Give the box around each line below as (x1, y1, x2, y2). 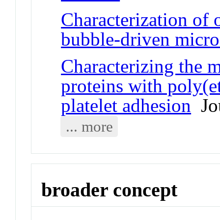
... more (65, 117, 113, 135)
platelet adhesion (61, 94, 192, 116)
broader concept (41, 178, 178, 201)
